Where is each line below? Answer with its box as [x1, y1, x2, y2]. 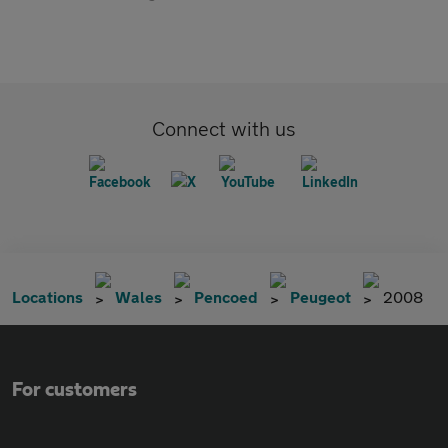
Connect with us [152, 117, 296, 140]
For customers [12, 380, 137, 400]
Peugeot [290, 287, 351, 306]
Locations [12, 287, 83, 306]
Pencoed [194, 287, 258, 306]
